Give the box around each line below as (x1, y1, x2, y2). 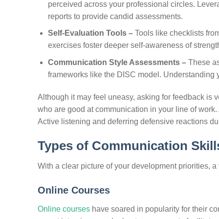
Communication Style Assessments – (47, 58, 188, 66)
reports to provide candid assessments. (47, 12, 183, 21)
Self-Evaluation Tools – (47, 29, 135, 38)
